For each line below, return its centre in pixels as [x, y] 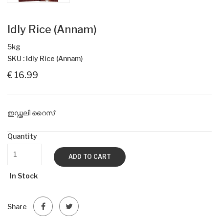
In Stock [24, 176]
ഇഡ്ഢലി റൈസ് [31, 113]
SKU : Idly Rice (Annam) [45, 59]
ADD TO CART [90, 157]
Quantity [22, 136]
